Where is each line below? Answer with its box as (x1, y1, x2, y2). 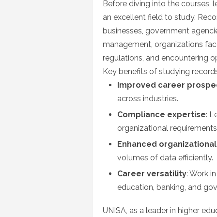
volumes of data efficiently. (117, 153, 213, 162)
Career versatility (117, 169, 186, 178)
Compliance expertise (117, 110, 206, 119)
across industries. (117, 94, 178, 103)
